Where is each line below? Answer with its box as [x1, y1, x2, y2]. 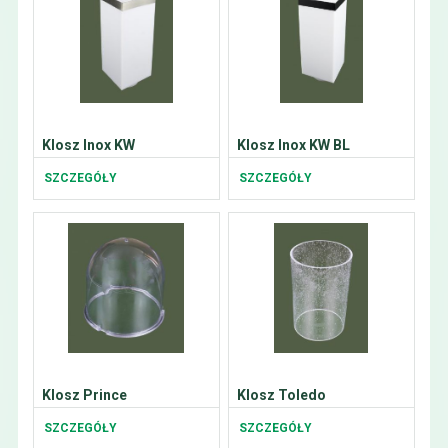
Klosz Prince [41, 387, 127, 403]
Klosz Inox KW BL [236, 137, 350, 153]
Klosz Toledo [236, 387, 326, 403]
